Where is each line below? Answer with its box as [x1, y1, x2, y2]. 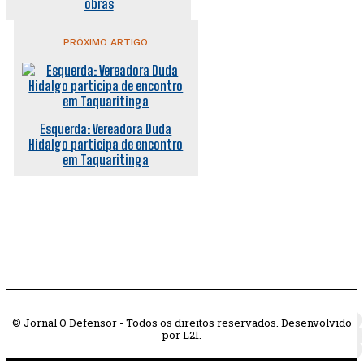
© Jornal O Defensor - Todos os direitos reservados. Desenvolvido [12, 314, 352, 330]
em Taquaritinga [63, 151, 149, 167]
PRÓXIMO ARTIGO [63, 36, 149, 48]
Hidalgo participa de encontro [28, 136, 184, 152]
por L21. [162, 327, 201, 342]
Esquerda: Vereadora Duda [40, 120, 172, 136]
